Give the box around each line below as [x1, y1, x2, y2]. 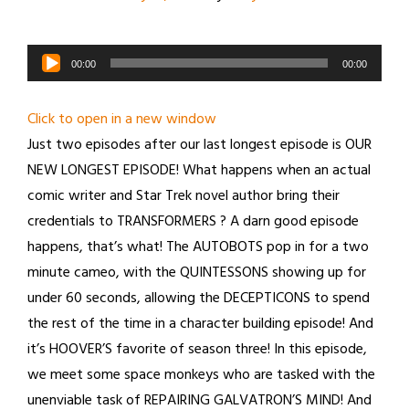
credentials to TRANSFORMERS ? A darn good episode [27, 210, 359, 234]
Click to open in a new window [27, 108, 216, 131]
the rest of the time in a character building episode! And [27, 312, 373, 336]
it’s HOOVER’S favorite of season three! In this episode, [27, 338, 367, 362]
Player [26, 70, 64, 94]
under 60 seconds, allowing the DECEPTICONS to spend [27, 287, 370, 310]
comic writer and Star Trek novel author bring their [27, 184, 340, 208]
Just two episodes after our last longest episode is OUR [27, 133, 372, 157]
